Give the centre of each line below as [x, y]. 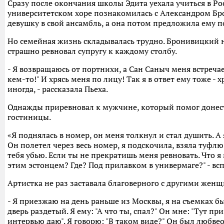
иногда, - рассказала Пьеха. [58, 89]
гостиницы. [29, 117]
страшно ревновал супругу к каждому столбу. [92, 51]
